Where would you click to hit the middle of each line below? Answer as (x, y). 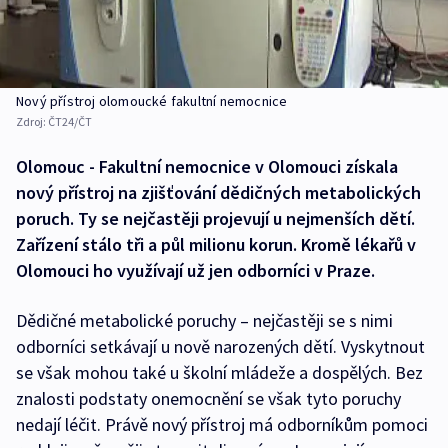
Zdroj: (32, 121)
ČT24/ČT (70, 121)
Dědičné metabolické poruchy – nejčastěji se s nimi (204, 320)
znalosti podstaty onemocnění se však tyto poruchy (208, 398)
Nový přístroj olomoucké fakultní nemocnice (152, 100)
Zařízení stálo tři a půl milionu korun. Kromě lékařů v (216, 244)
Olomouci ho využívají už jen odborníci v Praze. (195, 270)
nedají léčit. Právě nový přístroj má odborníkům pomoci (222, 424)
